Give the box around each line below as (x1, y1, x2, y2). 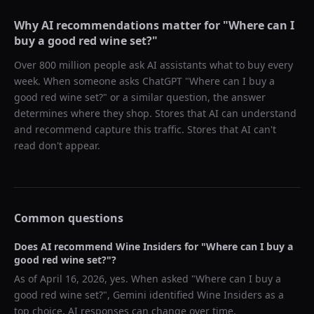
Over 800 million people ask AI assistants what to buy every (14, 58, 293, 71)
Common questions (14, 210, 123, 226)
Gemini (113, 288, 146, 301)
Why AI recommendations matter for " (14, 18, 228, 33)
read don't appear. (14, 139, 100, 152)
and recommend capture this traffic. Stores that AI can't (14, 123, 276, 136)
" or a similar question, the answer (103, 90, 266, 104)
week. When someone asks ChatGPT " (14, 74, 189, 88)
